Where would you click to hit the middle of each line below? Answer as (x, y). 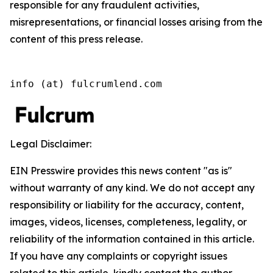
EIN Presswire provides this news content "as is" (121, 171)
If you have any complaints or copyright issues (119, 256)
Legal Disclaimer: (51, 144)
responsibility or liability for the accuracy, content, (127, 205)
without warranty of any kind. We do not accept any (132, 188)
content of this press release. (76, 39)
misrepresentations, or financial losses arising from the (136, 22)
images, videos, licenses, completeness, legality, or (128, 222)
